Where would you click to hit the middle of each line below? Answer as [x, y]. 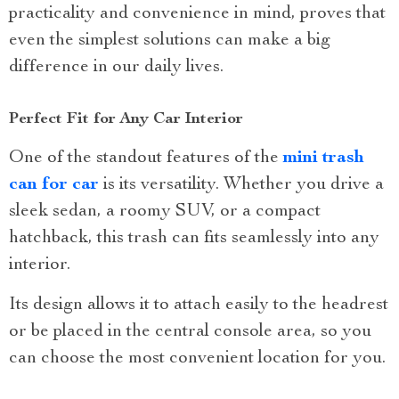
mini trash [324, 159]
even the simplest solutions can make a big [170, 41]
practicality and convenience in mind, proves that [197, 15]
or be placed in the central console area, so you [190, 333]
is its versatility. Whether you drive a [241, 186]
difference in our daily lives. [116, 68]
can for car [54, 186]
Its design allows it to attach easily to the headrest [199, 306]
